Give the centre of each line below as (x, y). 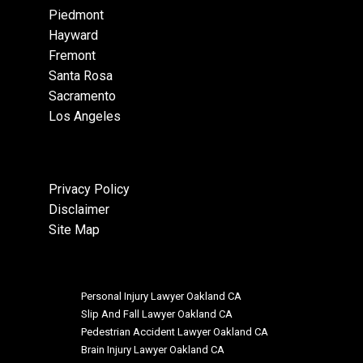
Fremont (72, 56)
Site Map (74, 230)
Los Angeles (85, 117)
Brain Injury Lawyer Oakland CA (153, 350)
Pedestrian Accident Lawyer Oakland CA (175, 332)
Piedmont (76, 15)
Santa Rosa (81, 76)
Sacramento (82, 96)
